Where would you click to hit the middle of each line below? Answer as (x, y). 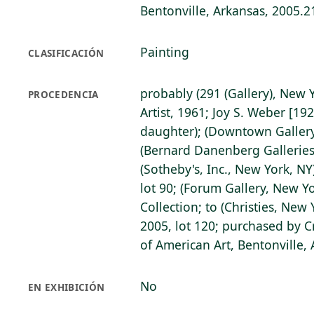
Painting (165, 52)
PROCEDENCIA (63, 95)
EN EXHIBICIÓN (67, 287)
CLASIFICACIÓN (66, 53)
